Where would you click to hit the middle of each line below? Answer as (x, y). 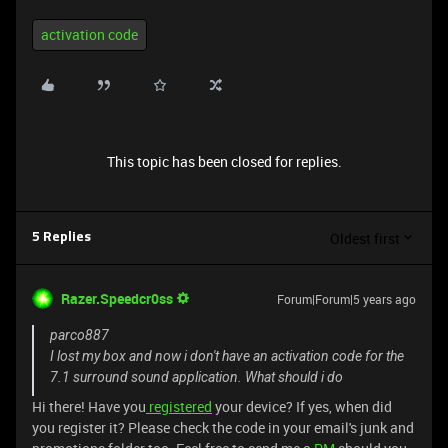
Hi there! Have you (89, 406)
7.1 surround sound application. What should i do (196, 377)
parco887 (79, 335)
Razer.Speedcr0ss (117, 298)
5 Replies (61, 237)
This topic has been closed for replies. (224, 161)
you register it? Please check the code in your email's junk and (223, 427)
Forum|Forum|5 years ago (346, 299)
